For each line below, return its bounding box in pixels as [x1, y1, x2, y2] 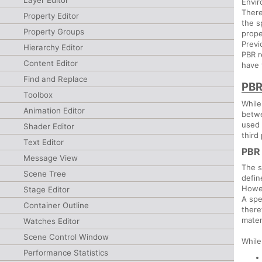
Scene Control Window [23, 232, 109, 242]
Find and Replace [23, 74, 88, 84]
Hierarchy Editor [23, 43, 83, 52]
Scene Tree [23, 169, 66, 178]
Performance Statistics [23, 248, 108, 257]
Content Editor [23, 58, 78, 68]
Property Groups [23, 27, 84, 36]
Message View [23, 153, 78, 163]
